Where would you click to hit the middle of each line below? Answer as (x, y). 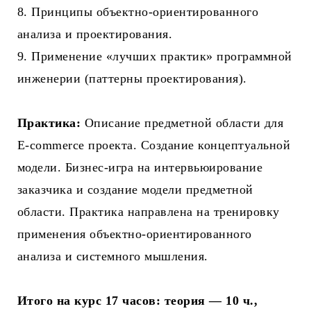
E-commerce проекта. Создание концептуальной (154, 145)
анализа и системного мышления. (113, 257)
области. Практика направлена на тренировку (149, 212)
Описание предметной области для (182, 123)
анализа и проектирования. (95, 34)
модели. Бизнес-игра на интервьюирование (140, 168)
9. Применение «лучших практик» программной (155, 57)
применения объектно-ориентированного (135, 234)
